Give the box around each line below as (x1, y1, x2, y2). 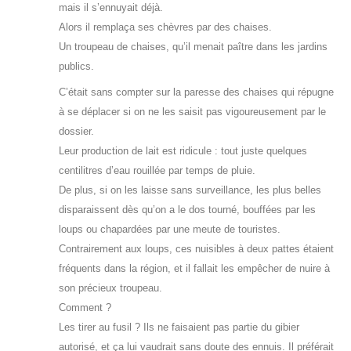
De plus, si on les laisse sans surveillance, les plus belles (59, 183, 321, 196)
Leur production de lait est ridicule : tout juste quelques (59, 144, 307, 157)
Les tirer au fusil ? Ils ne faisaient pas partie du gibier (59, 320, 299, 333)
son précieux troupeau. (59, 281, 162, 294)
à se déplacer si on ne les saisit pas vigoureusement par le (59, 105, 326, 118)
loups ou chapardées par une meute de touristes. (59, 223, 280, 235)
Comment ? (59, 301, 111, 313)
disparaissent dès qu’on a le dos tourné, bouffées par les (59, 203, 316, 215)
